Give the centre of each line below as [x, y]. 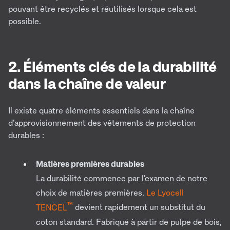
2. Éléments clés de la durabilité [112, 66]
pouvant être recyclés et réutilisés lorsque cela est [102, 9]
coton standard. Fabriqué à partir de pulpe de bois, [129, 222]
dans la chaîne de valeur [87, 83]
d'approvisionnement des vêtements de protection [102, 123]
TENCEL [52, 207]
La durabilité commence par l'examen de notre [122, 178]
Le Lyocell [165, 193]
